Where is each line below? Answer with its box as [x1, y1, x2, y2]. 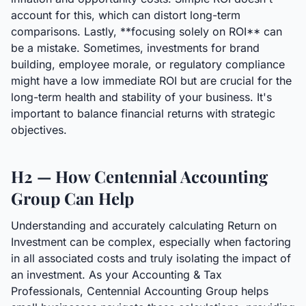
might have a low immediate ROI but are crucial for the [11, 74, 292, 87]
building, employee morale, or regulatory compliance [11, 57, 285, 71]
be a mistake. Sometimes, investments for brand [11, 41, 260, 55]
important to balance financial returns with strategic [11, 107, 275, 120]
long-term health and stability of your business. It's [11, 90, 272, 104]
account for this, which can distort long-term [11, 8, 240, 22]
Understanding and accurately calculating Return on [11, 219, 277, 232]
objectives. [11, 123, 67, 137]
